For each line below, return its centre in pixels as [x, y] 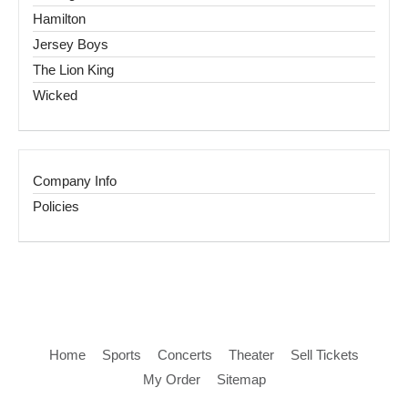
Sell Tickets [325, 355]
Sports [122, 355]
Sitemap [241, 380]
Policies [56, 207]
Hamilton [59, 19]
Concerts [185, 355]
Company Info [75, 181]
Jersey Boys [71, 45]
